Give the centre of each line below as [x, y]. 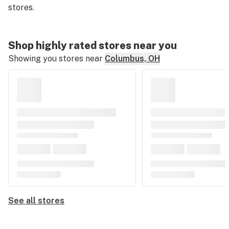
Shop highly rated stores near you [93, 45]
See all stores [36, 201]
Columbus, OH [132, 59]
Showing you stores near [55, 59]
